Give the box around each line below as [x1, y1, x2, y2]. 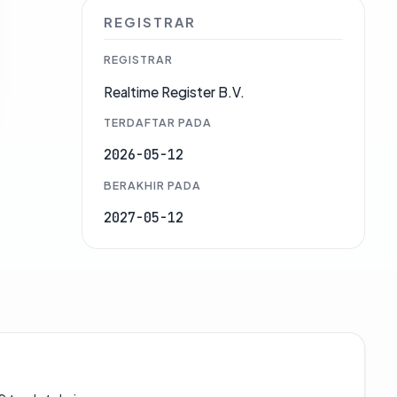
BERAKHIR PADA [104, 178, 201, 193]
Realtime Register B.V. [104, 83, 245, 101]
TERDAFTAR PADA [104, 115, 212, 130]
